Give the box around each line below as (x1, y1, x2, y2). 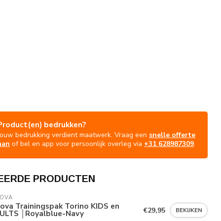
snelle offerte (149, 130, 195, 140)
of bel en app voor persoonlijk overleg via (10, 139, 144, 148)
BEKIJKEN (176, 206, 202, 215)
